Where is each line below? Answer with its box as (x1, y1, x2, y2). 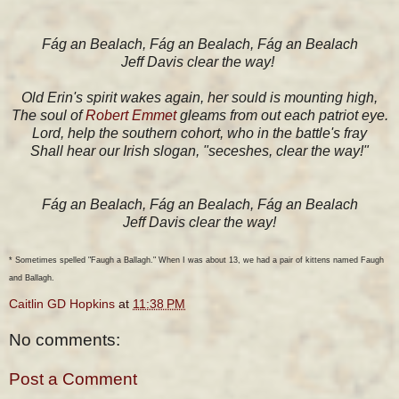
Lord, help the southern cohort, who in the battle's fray (32, 125, 367, 141)
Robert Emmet (85, 107, 176, 123)
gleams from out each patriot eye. (175, 107, 388, 123)
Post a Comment (9, 370, 137, 389)
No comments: (9, 330, 120, 350)
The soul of (11, 107, 85, 123)
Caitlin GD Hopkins (9, 296, 115, 311)
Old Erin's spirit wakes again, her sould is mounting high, (21, 89, 378, 105)
